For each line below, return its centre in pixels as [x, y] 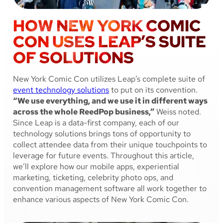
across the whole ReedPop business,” [84, 112]
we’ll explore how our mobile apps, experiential [96, 167]
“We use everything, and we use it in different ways [110, 101]
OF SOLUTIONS [73, 58]
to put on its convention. [153, 90]
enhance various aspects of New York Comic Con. [101, 200]
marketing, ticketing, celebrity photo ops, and [93, 178]
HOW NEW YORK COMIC [107, 26]
